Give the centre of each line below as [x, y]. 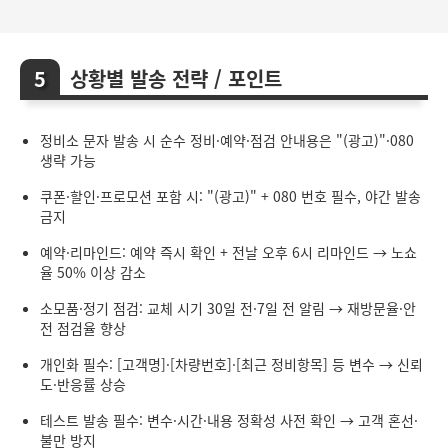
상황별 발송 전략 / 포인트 [176, 79]
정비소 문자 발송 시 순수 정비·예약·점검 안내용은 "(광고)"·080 [227, 140]
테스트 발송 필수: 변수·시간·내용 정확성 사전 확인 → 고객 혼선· [229, 420]
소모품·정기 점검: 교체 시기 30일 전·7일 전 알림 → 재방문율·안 [228, 308]
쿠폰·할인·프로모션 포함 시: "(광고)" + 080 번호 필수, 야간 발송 [230, 196]
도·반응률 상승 [83, 384]
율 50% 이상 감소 [93, 272]
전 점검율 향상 [83, 328]
